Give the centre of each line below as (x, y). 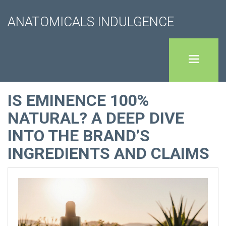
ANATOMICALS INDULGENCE (91, 22)
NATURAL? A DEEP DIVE (96, 118)
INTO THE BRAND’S (79, 136)
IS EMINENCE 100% (78, 100)
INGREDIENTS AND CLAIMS (108, 153)
